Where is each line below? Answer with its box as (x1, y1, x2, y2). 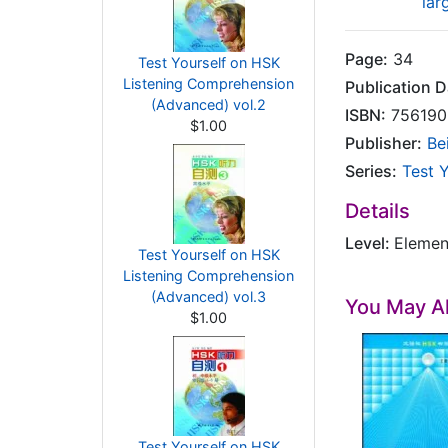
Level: (345, 233, 394, 253)
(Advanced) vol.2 (151, 96, 266, 113)
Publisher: (345, 133, 422, 153)
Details (345, 199, 410, 223)
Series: (345, 161, 397, 181)
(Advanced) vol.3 (151, 288, 266, 305)
